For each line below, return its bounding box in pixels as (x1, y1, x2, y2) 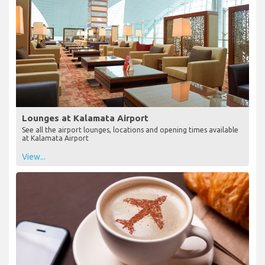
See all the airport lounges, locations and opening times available (22, 125, 238, 134)
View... (22, 151, 46, 161)
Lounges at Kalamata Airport (22, 112, 148, 123)
